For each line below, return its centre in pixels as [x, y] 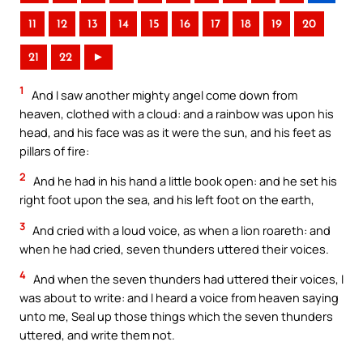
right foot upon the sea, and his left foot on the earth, [167, 200]
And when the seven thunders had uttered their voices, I [187, 279]
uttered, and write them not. [97, 335]
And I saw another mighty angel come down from [163, 94]
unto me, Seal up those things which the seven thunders [176, 316]
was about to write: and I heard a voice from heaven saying [179, 298]
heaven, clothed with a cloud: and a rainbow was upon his [177, 113]
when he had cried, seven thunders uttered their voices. [174, 248]
